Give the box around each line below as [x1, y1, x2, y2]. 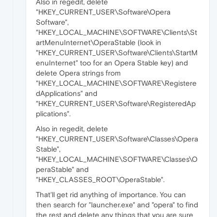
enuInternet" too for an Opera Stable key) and [36, 58, 188, 67]
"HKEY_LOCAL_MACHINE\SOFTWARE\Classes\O [36, 155, 198, 163]
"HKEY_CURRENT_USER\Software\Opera [36, 7, 170, 16]
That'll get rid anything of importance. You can [36, 190, 186, 199]
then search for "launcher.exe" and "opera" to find [36, 200, 198, 209]
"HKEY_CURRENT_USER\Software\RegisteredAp [36, 99, 196, 108]
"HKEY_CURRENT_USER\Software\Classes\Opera [36, 134, 198, 143]
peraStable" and [36, 165, 89, 173]
